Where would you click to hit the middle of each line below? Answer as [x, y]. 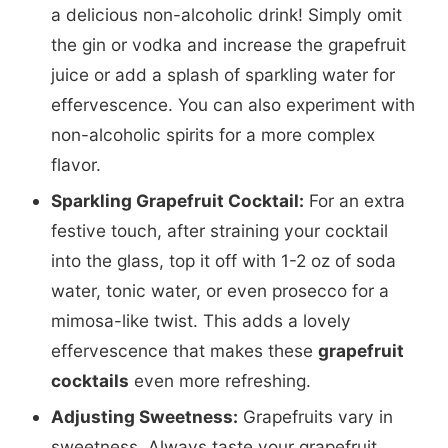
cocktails [89, 380]
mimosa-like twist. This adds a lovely [200, 320]
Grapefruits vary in [315, 416]
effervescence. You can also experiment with [232, 104]
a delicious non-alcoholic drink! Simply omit [226, 14]
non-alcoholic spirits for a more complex [212, 134]
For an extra [354, 200]
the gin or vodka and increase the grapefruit [228, 44]
